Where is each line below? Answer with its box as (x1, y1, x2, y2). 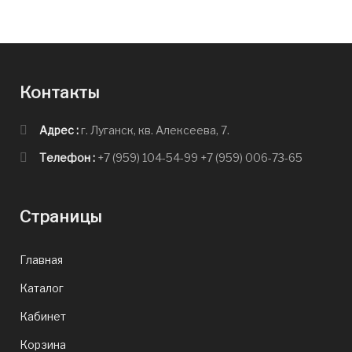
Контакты (20, 82, 100, 102)
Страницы (20, 207, 102, 226)
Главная (20, 253, 63, 266)
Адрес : (39, 123, 81, 137)
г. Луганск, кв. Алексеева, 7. (81, 123, 229, 137)
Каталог (20, 281, 64, 295)
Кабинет (20, 310, 66, 323)
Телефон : (39, 151, 97, 164)
